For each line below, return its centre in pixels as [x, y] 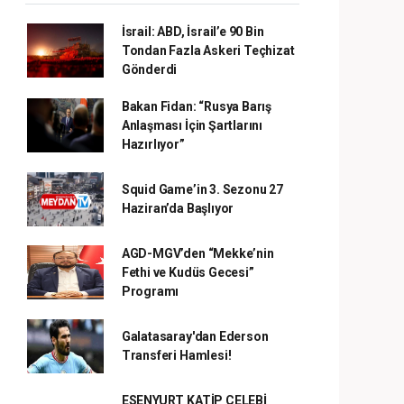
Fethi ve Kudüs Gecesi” [188, 272]
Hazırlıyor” [153, 144]
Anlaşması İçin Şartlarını [192, 125]
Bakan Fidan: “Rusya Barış [197, 106]
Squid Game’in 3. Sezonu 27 [202, 189]
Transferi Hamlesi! [176, 355]
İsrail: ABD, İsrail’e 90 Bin [193, 31]
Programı [150, 291]
